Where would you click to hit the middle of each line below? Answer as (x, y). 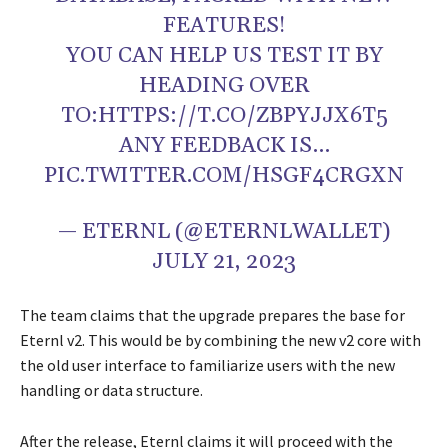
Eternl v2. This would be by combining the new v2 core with (220, 340)
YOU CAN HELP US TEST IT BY (224, 56)
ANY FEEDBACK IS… (224, 146)
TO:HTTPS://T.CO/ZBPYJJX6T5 (224, 116)
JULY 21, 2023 (224, 262)
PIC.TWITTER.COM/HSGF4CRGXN (224, 176)
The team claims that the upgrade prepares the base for (212, 315)
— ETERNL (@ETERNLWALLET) (224, 232)
